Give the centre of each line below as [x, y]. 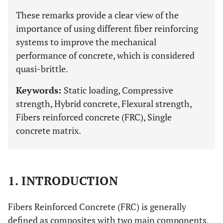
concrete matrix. [49, 130]
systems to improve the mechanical [86, 42]
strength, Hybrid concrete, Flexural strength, [104, 104]
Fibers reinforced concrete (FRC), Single [94, 117]
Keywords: [40, 90]
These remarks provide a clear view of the [97, 15]
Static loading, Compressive [118, 90]
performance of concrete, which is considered [105, 55]
